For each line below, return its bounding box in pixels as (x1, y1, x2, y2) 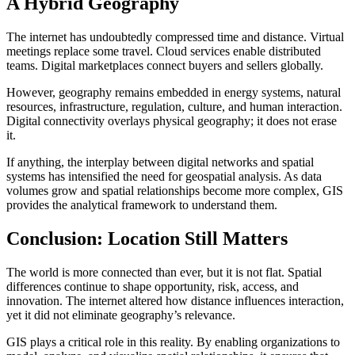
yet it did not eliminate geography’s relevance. (6, 307, 235, 322)
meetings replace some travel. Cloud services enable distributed (6, 44, 321, 58)
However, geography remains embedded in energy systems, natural (6, 85, 341, 99)
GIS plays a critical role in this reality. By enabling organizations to (6, 334, 340, 349)
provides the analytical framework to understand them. (6, 197, 277, 212)
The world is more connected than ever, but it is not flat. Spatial (6, 265, 322, 279)
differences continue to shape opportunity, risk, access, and (6, 279, 299, 293)
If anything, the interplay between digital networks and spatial (6, 155, 314, 169)
